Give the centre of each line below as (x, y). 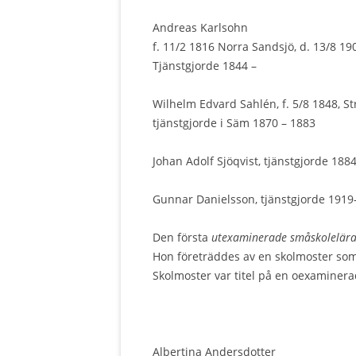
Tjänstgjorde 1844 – (205, 66)
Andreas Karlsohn (200, 27)
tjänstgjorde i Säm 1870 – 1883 (234, 123)
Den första (182, 237)
